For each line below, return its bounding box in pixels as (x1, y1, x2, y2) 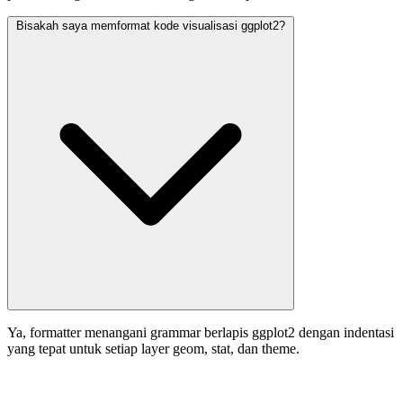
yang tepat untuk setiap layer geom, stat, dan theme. (7, 340, 300, 356)
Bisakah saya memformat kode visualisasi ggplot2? (16, 18, 285, 32)
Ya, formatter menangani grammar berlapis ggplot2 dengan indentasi (7, 324, 394, 340)
